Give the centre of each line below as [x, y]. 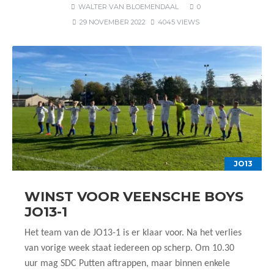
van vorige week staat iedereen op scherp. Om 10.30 [129, 248]
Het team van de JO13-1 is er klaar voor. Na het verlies [133, 233]
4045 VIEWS [178, 22]
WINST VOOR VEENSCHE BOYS [134, 197]
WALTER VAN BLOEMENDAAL [128, 7]
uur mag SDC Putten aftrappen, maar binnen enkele [127, 264]
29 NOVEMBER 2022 [112, 22]
